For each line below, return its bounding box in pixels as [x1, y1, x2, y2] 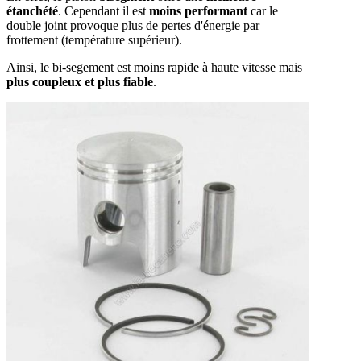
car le [247, 3, 278, 18]
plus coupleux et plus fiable [6, 74, 153, 89]
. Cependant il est [58, 3, 149, 18]
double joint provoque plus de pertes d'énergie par [6, 18, 259, 32]
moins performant [149, 3, 247, 18]
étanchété [6, 3, 58, 18]
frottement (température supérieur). [6, 32, 182, 47]
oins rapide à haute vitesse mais [143, 60, 302, 74]
